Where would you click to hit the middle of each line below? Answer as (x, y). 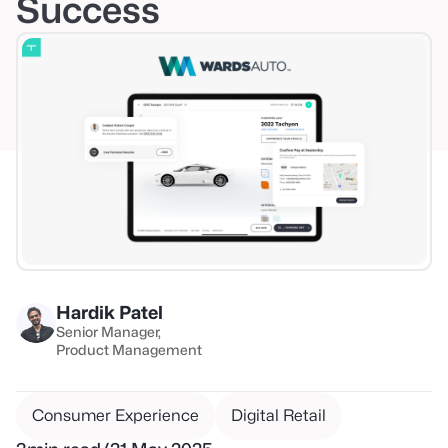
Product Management (129, 349)
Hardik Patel (109, 312)
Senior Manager (107, 331)
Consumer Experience (115, 415)
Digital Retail (278, 415)
